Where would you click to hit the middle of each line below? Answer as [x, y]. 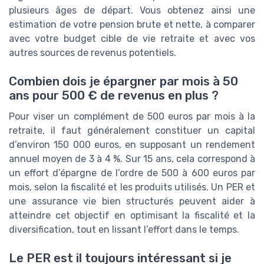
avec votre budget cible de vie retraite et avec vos [132, 38]
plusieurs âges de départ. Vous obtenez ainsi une [132, 10]
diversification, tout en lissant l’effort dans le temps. [124, 230]
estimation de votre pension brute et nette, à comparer [132, 24]
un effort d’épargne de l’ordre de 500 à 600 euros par [132, 173]
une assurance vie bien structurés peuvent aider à [132, 202]
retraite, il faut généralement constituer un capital [132, 131]
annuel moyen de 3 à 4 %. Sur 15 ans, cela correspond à [132, 159]
